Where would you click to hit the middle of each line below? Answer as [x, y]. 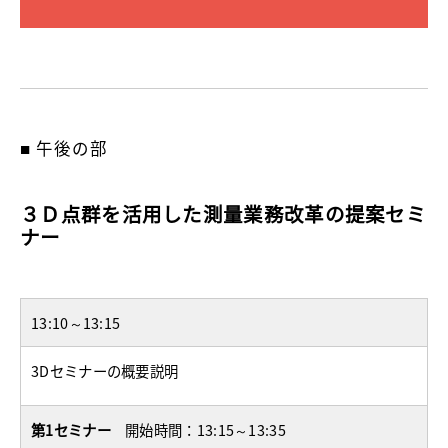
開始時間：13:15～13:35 [205, 430]
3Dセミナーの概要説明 [105, 371]
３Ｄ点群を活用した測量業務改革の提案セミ [223, 214]
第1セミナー [71, 430]
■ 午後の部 [64, 148]
